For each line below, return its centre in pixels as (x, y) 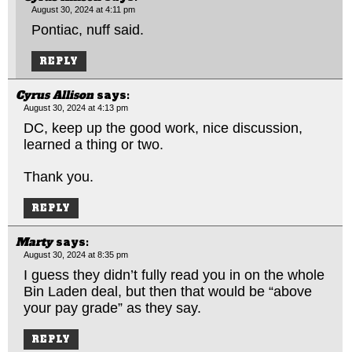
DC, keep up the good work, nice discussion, (163, 128)
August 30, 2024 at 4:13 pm (76, 107)
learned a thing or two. (93, 144)
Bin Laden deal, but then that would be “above (168, 291)
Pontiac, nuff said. (88, 29)
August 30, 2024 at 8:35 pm (76, 254)
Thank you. (59, 176)
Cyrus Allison (55, 95)
